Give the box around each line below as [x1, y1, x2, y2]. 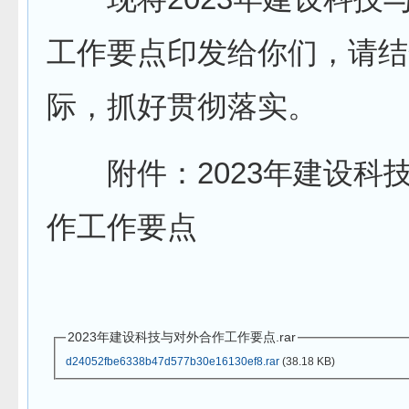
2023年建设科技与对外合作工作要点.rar [67, 330, 296, 344]
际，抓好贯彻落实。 [47, 89, 318, 123]
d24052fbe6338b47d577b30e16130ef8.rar [65, 354, 279, 368]
